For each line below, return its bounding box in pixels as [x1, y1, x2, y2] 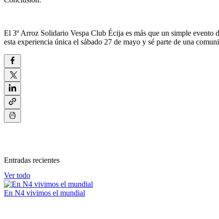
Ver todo [4, 171, 30, 179]
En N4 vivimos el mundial [4, 188, 85, 197]
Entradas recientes [4, 155, 60, 164]
